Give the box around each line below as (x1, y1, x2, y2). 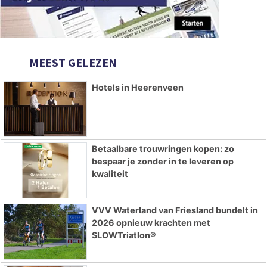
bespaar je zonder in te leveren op (91, 156, 234, 167)
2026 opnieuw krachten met (91, 217, 210, 228)
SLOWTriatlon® (91, 229, 156, 240)
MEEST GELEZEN (27, 55, 117, 70)
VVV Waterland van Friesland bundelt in (91, 204, 258, 215)
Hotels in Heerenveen (91, 82, 184, 93)
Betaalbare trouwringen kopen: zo (91, 144, 234, 154)
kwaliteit (91, 169, 128, 179)
